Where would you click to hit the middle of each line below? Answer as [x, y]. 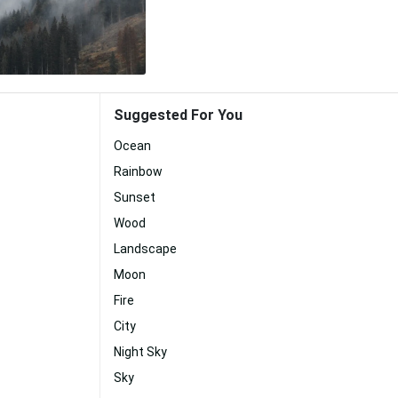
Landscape [145, 249]
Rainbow [138, 171]
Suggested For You [178, 115]
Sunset [135, 197]
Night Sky [140, 352]
